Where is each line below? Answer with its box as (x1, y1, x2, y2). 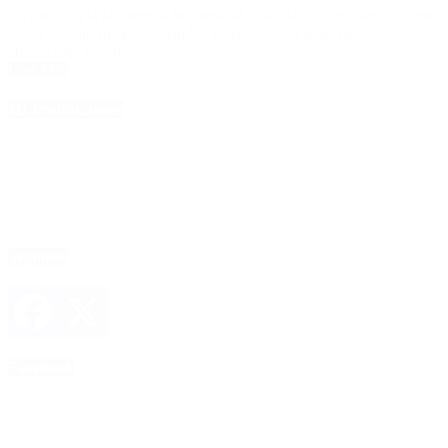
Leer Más (8, 61, 68, 79)
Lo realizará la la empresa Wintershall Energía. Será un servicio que (8, 7, 433, 25)
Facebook (8, 358, 74, 376)
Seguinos (8, 248, 68, 266)
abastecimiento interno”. (8, 43, 160, 61)
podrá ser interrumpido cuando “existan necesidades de (8, 25, 354, 43)
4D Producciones (8, 100, 123, 118)
